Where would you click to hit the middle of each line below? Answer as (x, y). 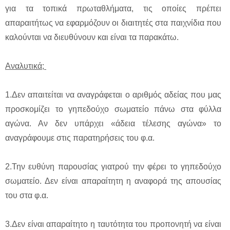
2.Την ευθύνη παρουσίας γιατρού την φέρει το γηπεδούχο (113, 167)
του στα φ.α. (27, 196)
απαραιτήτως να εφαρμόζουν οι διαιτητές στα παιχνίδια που (113, 23)
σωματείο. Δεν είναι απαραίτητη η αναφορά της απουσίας (113, 181)
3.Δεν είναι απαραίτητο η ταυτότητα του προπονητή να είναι (113, 224)
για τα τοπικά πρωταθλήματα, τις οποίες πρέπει (113, 9)
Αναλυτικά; (26, 66)
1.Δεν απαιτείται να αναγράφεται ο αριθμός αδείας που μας (113, 95)
